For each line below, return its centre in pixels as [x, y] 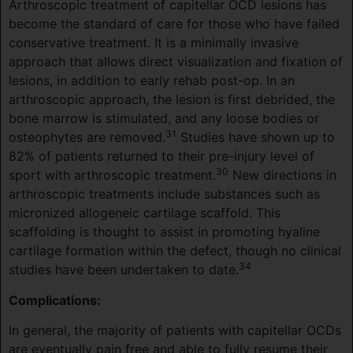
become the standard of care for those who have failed [174, 24]
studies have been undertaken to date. [124, 270]
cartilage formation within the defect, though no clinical [175, 251]
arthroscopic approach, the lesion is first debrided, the [172, 100]
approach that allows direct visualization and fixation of [176, 62]
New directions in [282, 175]
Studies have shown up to [256, 137]
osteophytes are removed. [87, 137]
